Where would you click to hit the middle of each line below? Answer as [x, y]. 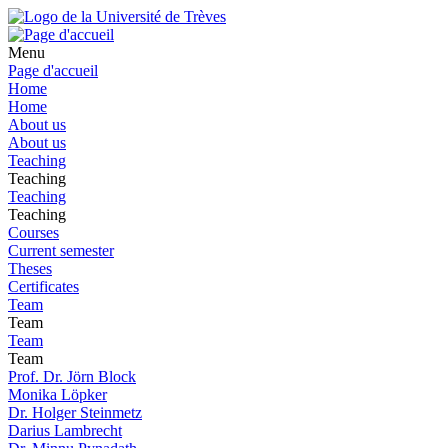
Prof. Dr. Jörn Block [72, 376]
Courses [33, 232]
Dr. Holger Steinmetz [75, 412]
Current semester [61, 250]
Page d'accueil [53, 70]
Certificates [43, 286]
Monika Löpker [57, 394]
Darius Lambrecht [65, 430]
